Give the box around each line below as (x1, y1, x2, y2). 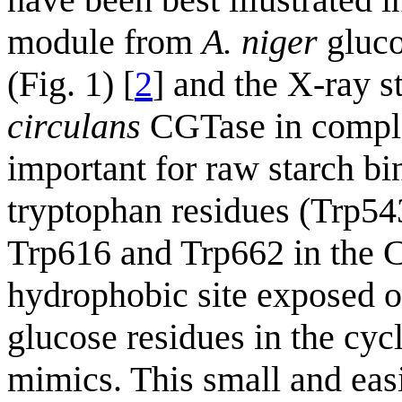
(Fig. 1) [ (7, 64, 135, 105)
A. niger (202, 22, 318, 63)
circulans (7, 106, 141, 147)
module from (7, 22, 202, 63)
